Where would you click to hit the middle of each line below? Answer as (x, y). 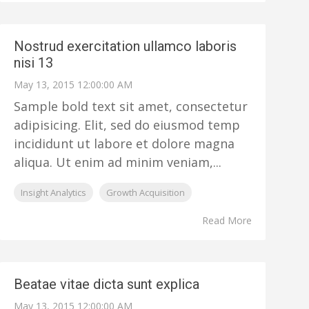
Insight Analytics (54, 192)
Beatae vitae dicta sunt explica (107, 284)
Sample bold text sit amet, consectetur (131, 106)
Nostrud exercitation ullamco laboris (126, 46)
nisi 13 (34, 63)
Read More (227, 220)
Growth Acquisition (146, 192)
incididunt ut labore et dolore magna (124, 143)
